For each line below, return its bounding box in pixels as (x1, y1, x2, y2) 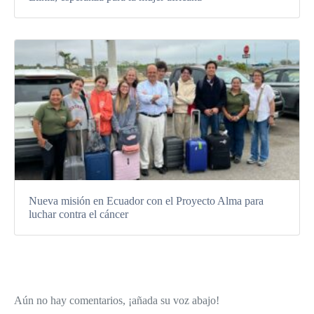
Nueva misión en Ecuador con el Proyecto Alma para (29, 195, 264, 207)
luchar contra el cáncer (29, 208, 128, 221)
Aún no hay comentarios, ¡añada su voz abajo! (14, 294, 219, 307)
